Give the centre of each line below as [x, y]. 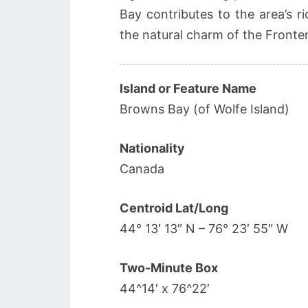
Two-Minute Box [169, 268]
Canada [142, 169]
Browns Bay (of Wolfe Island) [205, 109]
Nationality [152, 148]
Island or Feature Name [188, 88]
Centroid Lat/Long [174, 208]
